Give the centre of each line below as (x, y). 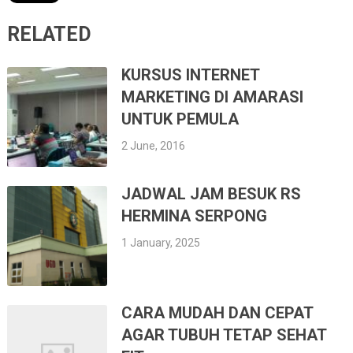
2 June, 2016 (154, 145)
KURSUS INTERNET (191, 74)
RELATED (49, 34)
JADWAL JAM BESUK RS (212, 193)
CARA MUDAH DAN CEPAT (217, 313)
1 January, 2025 (161, 242)
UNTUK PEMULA (180, 119)
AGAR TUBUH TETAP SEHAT (224, 335)
